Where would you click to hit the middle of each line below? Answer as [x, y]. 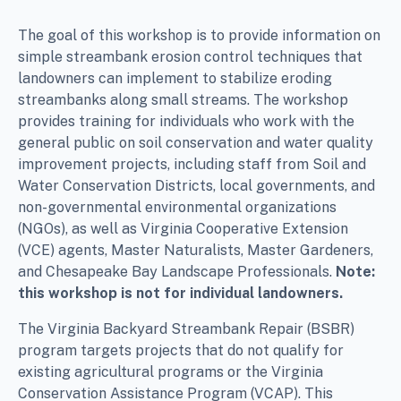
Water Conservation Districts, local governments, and [196, 185]
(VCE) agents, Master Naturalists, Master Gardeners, [196, 250]
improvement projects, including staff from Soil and [192, 164]
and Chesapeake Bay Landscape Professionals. [177, 271]
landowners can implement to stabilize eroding [175, 78]
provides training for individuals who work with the [186, 121]
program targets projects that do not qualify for [181, 350]
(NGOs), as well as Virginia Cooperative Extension [183, 228]
